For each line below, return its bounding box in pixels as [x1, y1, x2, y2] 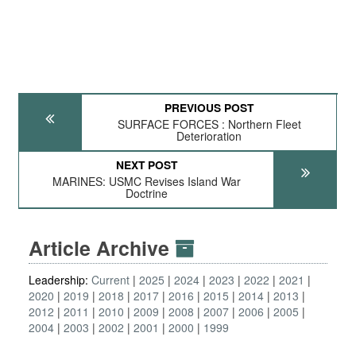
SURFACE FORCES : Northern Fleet [117, 116, 301, 132]
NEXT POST [115, 157, 177, 172]
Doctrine [125, 185, 168, 201]
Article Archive [29, 234, 175, 262]
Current [91, 272, 130, 288]
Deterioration [176, 128, 242, 144]
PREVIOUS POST [164, 99, 254, 115]
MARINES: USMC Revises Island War [52, 173, 241, 189]
